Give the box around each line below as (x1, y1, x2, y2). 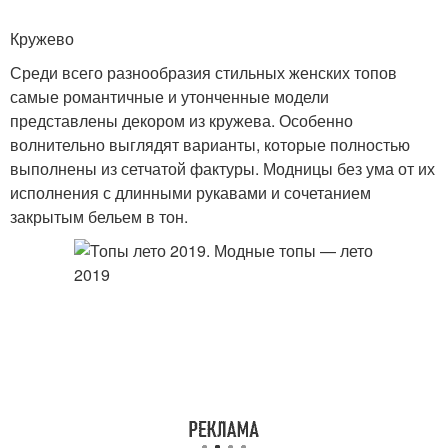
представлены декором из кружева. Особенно (10, 109, 353, 132)
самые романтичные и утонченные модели (10, 85, 329, 108)
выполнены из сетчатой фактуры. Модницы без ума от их (10, 157, 435, 180)
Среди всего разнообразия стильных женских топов (10, 61, 397, 84)
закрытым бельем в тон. (10, 205, 188, 228)
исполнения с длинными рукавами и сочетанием (10, 181, 371, 204)
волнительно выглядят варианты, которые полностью (10, 133, 410, 156)
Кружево (10, 27, 74, 50)
